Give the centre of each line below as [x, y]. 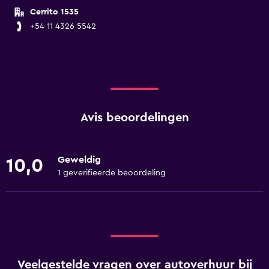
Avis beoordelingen [134, 118]
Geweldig [79, 160]
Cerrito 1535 [54, 12]
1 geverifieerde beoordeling [112, 173]
